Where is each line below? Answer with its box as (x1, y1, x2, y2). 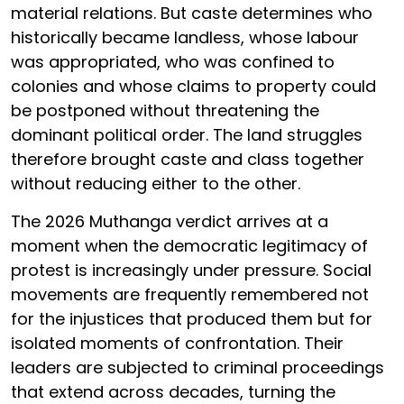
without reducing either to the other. (11, 172, 300, 196)
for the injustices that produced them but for (11, 308, 372, 331)
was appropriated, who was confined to (11, 50, 335, 74)
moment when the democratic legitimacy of (11, 234, 368, 258)
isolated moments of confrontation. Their (11, 332, 344, 355)
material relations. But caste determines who (11, 2, 372, 25)
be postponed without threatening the (11, 99, 319, 123)
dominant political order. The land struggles (11, 124, 363, 147)
